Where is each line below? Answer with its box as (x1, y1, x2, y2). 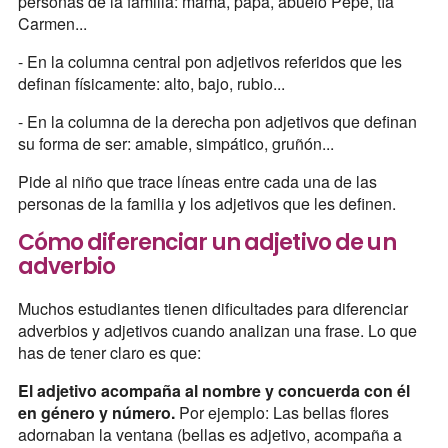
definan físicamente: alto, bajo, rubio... (17, 72, 285, 96)
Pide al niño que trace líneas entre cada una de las (17, 170, 377, 194)
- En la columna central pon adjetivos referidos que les (17, 50, 402, 74)
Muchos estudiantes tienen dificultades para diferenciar (17, 296, 408, 320)
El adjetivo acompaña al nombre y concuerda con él (17, 378, 410, 402)
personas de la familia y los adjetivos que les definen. (17, 192, 396, 216)
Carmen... (17, 12, 87, 36)
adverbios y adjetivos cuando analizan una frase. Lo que (17, 318, 417, 342)
